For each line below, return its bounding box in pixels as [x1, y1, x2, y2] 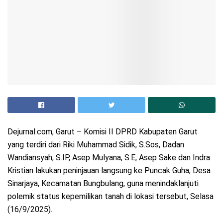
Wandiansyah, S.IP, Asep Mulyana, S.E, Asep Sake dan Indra [7, 153, 210, 163]
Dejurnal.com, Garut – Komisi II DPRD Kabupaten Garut [7, 127, 198, 137]
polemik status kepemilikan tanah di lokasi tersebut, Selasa [7, 192, 214, 202]
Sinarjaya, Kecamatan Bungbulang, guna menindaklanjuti [7, 179, 199, 189]
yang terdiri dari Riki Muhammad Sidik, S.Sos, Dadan [7, 140, 184, 150]
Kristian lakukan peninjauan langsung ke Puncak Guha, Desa [7, 166, 211, 176]
